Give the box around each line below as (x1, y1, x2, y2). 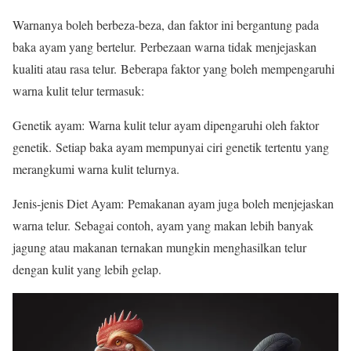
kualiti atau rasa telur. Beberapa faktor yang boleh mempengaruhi (13, 60, 335, 77)
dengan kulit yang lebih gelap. (13, 261, 165, 277)
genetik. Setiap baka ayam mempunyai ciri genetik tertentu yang (13, 139, 329, 155)
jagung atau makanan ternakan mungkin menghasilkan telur (13, 239, 306, 255)
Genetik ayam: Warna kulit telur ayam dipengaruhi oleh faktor (13, 117, 319, 133)
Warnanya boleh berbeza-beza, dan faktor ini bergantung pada (13, 16, 319, 33)
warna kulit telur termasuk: (13, 82, 144, 99)
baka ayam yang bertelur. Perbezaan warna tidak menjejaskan (13, 38, 317, 55)
